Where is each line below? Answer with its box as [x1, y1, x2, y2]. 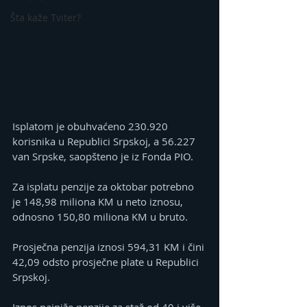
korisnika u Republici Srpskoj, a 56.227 [12, 134, 198, 148]
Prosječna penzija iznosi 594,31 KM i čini [12, 239, 207, 254]
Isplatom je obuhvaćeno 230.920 [12, 119, 171, 133]
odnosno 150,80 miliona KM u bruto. [12, 209, 188, 223]
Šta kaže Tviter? [10, 11, 81, 24]
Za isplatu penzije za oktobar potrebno [12, 179, 197, 193]
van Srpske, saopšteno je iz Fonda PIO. [12, 149, 193, 163]
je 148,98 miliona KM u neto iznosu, [12, 194, 186, 208]
